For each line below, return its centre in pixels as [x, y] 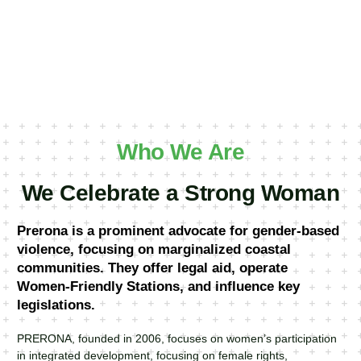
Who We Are [180, 152]
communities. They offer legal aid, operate [153, 268]
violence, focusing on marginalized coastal [154, 249]
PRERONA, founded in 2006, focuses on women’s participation [177, 338]
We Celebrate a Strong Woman [180, 193]
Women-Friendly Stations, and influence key [159, 286]
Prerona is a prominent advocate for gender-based [178, 231]
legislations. [56, 305]
